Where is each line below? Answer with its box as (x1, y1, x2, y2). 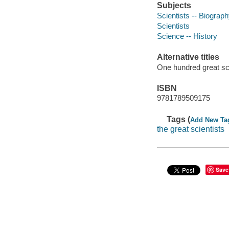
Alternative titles (156, 53, 219, 62)
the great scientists (156, 125, 224, 134)
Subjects (156, 1, 191, 10)
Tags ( (167, 114, 191, 124)
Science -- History (156, 31, 217, 40)
